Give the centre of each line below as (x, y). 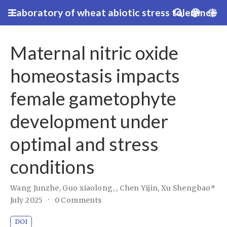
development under (89, 121)
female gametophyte (93, 99)
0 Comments (78, 200)
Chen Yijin (139, 188)
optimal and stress (84, 144)
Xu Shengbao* (188, 188)
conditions (52, 167)
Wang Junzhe (35, 188)
